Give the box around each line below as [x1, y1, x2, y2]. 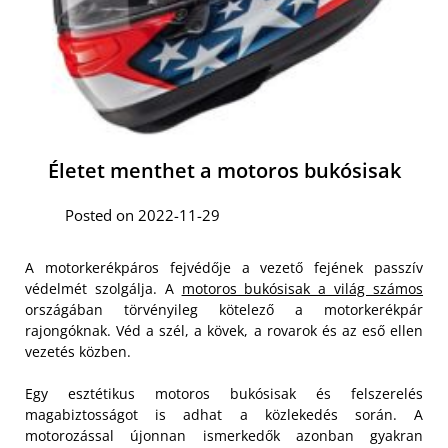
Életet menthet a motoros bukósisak [47, 157, 401, 184]
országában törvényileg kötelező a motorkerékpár [25, 300, 423, 319]
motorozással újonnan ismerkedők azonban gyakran [25, 426, 423, 445]
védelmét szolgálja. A [25, 279, 182, 298]
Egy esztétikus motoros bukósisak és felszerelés [25, 384, 423, 403]
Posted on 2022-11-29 [65, 205, 220, 225]
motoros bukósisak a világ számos [181, 279, 424, 298]
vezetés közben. [25, 342, 131, 361]
